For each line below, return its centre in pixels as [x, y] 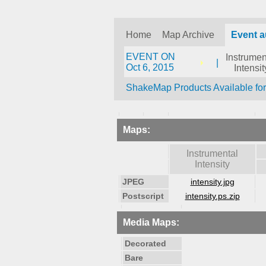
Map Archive [188, 35]
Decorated [145, 243]
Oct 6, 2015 [150, 67]
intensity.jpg [212, 182]
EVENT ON [151, 57]
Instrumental [212, 153]
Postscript [143, 196]
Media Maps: [151, 222]
